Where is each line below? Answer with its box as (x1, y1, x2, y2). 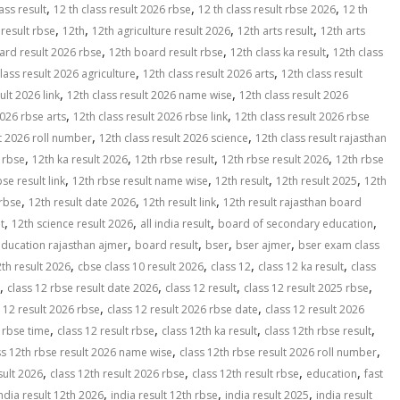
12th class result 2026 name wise (67, 87, 232, 104)
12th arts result (237, 23, 313, 39)
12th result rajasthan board (223, 195, 362, 211)
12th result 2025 (276, 173, 357, 189)
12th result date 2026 (29, 195, 136, 211)
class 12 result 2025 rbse (244, 280, 369, 296)
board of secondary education (218, 216, 373, 232)
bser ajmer (236, 237, 291, 254)
